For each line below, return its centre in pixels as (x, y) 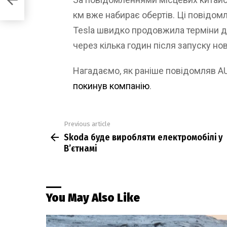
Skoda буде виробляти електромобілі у (143, 137)
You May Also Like (93, 197)
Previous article (87, 124)
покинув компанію (111, 86)
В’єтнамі (80, 148)
